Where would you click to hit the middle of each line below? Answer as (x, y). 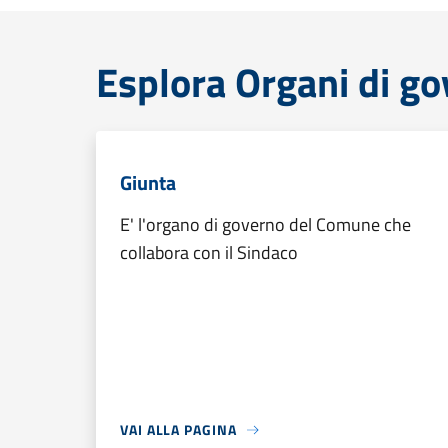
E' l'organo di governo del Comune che (265, 224)
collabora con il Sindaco (209, 252)
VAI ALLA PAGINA (178, 429)
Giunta (148, 182)
